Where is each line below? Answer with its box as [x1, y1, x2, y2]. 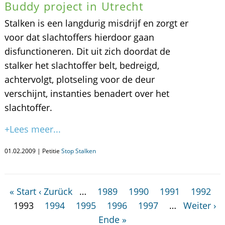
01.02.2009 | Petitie [4, 147, 61, 155]
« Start [10, 185, 37, 197]
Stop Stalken [61, 147, 96, 155]
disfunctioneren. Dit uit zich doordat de [4, 45, 170, 57]
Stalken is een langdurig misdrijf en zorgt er [4, 17, 188, 29]
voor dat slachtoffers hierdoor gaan [4, 31, 154, 43]
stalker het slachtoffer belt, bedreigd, [4, 59, 159, 71]
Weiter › [183, 199, 216, 211]
